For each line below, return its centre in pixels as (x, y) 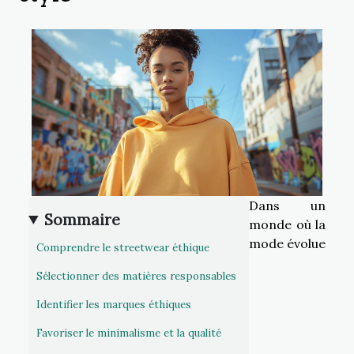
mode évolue (287, 243)
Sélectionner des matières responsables (136, 277)
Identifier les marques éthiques (114, 305)
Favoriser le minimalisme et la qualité (129, 333)
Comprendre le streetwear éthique (123, 248)
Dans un (287, 205)
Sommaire (83, 219)
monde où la (287, 224)
